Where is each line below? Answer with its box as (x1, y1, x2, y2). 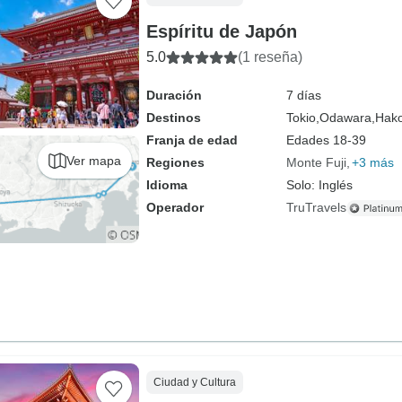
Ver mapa (66, 153, 121, 168)
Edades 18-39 (285, 133, 366, 147)
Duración (145, 88, 202, 102)
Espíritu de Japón (145, 22, 297, 41)
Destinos (145, 110, 201, 125)
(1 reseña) (237, 49, 302, 65)
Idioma (145, 178, 188, 192)
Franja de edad (145, 133, 238, 147)
